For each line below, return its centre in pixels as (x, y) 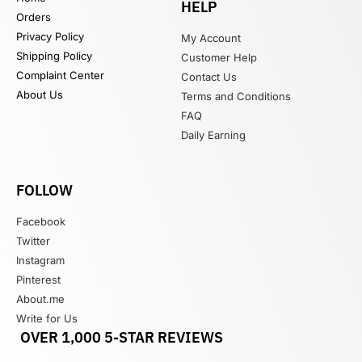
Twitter (33, 240)
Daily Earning (213, 135)
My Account (211, 38)
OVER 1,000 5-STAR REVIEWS (122, 337)
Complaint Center (60, 75)
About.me (40, 299)
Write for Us (47, 318)
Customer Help (219, 57)
